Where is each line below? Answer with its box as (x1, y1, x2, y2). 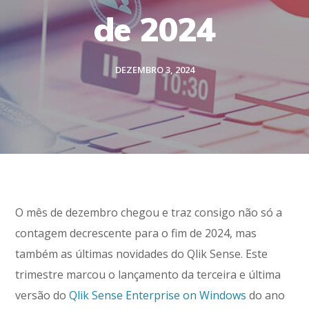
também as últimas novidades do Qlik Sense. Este (15, 246, 268, 261)
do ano (246, 288, 286, 303)
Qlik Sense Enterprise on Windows (69, 288, 247, 303)
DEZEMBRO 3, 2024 (114, 63, 195, 76)
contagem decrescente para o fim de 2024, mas (15, 226, 257, 241)
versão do (15, 288, 70, 303)
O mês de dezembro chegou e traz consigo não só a (15, 205, 283, 220)
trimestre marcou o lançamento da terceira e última (15, 267, 281, 282)
